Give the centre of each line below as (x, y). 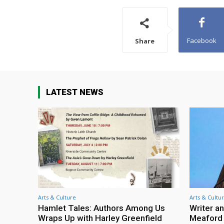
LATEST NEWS (75, 92)
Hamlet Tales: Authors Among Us (101, 208)
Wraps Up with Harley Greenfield (100, 218)
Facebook (201, 40)
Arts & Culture (57, 197)
